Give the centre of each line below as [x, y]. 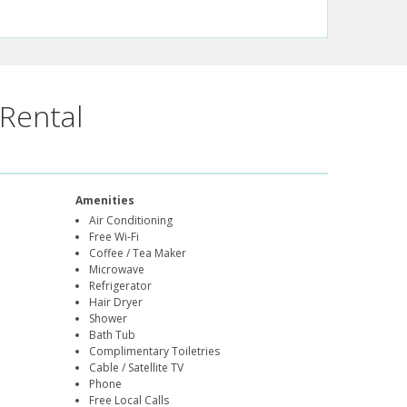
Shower [109, 319]
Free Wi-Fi [114, 237]
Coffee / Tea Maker [138, 253]
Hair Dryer [116, 303]
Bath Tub [113, 335]
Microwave [117, 270]
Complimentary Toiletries [155, 352]
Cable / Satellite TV [137, 368]
